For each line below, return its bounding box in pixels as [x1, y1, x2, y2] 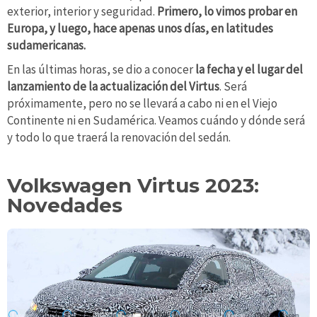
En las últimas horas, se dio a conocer [7, 61, 195, 77]
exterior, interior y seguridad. [7, 3, 157, 19]
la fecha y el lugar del [195, 61, 303, 77]
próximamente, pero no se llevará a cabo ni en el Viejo [7, 95, 277, 111]
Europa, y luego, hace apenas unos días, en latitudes [7, 20, 273, 36]
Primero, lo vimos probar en [157, 3, 297, 19]
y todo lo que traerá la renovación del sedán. [7, 129, 231, 145]
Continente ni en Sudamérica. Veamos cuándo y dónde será [7, 112, 305, 128]
